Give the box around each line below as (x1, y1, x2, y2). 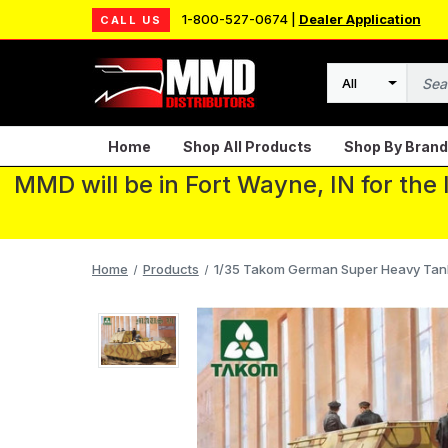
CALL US (100, 12, 162, 27)
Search (326, 84, 376, 102)
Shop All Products (183, 137, 312, 155)
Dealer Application (298, 11, 421, 27)
